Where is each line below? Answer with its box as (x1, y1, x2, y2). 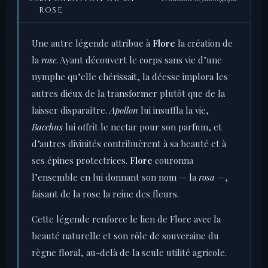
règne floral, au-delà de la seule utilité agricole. (32, 246, 227, 259)
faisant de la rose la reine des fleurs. (32, 188, 179, 200)
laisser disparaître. (32, 104, 109, 117)
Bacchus (32, 121, 63, 133)
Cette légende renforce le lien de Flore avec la (32, 213, 221, 226)
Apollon (109, 104, 138, 117)
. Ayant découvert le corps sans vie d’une (56, 54, 222, 66)
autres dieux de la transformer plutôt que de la (32, 87, 225, 100)
